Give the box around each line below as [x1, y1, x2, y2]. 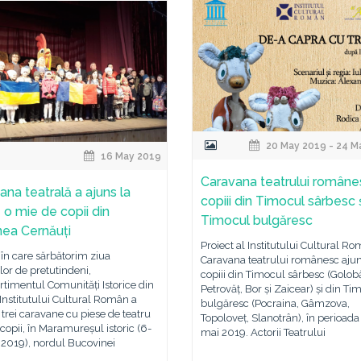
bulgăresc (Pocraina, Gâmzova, [201, 297, 350, 309]
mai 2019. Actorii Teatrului [201, 326, 326, 338]
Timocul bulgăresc [201, 213, 313, 228]
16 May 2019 [98, 151, 162, 162]
